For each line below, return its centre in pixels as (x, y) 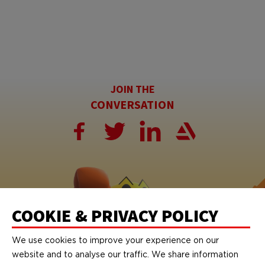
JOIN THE (132, 89)
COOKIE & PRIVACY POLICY (115, 215)
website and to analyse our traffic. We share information (125, 255)
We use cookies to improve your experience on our (115, 241)
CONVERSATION (132, 104)
